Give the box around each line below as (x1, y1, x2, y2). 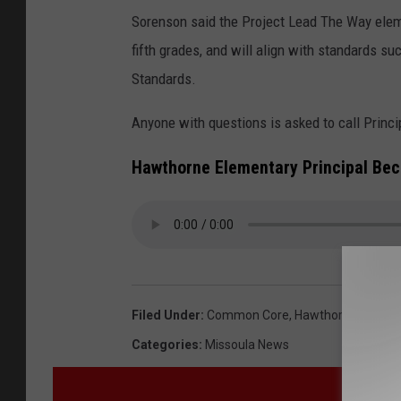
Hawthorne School (294, 308, 398, 323)
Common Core (207, 308, 289, 323)
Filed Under (132, 308, 200, 323)
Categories (132, 337, 199, 353)
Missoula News (205, 337, 289, 353)
